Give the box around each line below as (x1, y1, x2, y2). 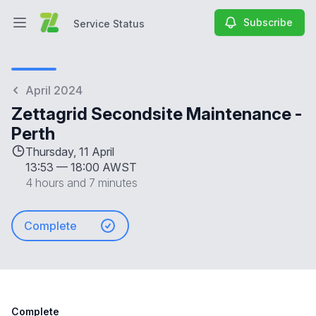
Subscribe (243, 16, 293, 28)
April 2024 (25, 83, 83, 97)
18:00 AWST (71, 160, 137, 174)
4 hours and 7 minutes (25, 176, 138, 190)
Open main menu (18, 23, 104, 37)
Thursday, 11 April (25, 145, 114, 159)
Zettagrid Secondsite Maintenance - (11, 104, 302, 124)
